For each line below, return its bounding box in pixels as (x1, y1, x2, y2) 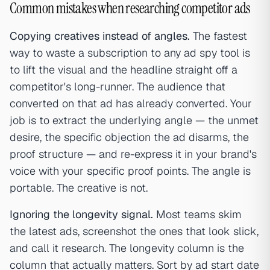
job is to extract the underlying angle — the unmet (10, 113, 259, 128)
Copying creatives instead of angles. (10, 29, 190, 43)
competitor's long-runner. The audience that (10, 80, 225, 94)
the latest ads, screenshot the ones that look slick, (10, 224, 259, 239)
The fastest (190, 29, 247, 43)
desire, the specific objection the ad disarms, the (10, 130, 249, 145)
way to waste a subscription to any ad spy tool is (10, 46, 250, 60)
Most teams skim (153, 207, 242, 222)
